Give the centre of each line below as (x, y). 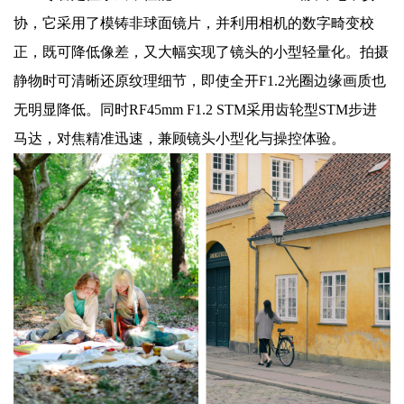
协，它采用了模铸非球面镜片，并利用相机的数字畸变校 (194, 23)
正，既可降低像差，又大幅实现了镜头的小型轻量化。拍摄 (201, 52)
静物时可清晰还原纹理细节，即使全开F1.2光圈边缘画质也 (200, 81)
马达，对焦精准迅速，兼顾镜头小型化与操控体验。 (179, 139)
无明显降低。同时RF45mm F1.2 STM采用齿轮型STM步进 (195, 110)
